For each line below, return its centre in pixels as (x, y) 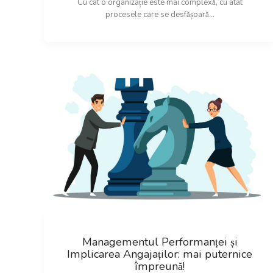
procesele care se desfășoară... (160, 14)
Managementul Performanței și (160, 242)
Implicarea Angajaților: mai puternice (160, 254)
